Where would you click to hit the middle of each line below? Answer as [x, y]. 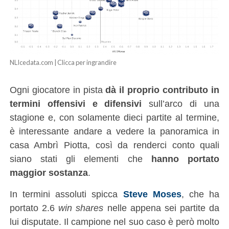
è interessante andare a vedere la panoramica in [114, 131]
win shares [81, 208]
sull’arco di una [181, 103]
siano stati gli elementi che [81, 158]
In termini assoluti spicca [66, 194]
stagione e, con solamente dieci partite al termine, [114, 117]
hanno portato [186, 158]
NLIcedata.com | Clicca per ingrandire [63, 62]
